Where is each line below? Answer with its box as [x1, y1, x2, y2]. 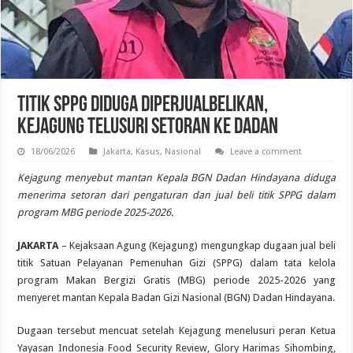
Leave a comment [230, 146, 303, 157]
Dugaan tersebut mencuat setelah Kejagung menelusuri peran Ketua [17, 324, 336, 336]
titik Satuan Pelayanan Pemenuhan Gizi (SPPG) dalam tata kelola [17, 256, 336, 269]
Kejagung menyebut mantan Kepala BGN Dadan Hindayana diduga [17, 171, 336, 184]
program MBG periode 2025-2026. [17, 206, 174, 218]
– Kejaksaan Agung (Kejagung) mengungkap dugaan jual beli [58, 239, 336, 251]
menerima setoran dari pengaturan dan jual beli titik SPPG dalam [17, 188, 336, 201]
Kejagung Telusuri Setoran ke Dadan [17, 116, 279, 139]
